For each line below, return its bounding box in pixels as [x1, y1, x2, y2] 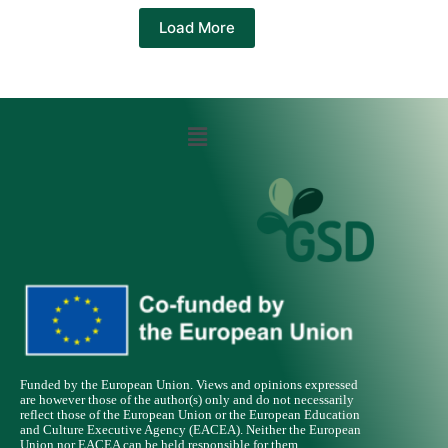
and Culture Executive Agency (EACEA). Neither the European [20, 422, 361, 437]
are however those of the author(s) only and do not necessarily [20, 392, 354, 407]
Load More [159, 18, 236, 38]
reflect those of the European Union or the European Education [20, 407, 360, 422]
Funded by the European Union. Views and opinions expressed [20, 377, 358, 392]
